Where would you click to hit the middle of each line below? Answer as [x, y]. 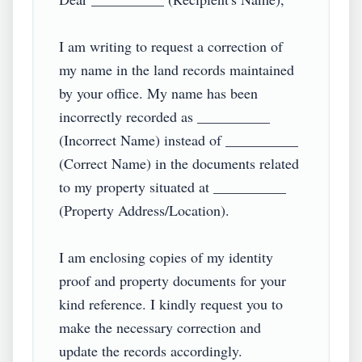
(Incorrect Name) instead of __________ [179, 140]
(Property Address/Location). [148, 210]
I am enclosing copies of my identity [166, 257]
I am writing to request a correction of [171, 46]
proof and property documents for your [173, 280]
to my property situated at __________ [173, 187]
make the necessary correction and [160, 327]
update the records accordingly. [155, 351]
